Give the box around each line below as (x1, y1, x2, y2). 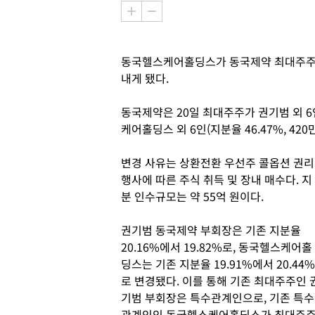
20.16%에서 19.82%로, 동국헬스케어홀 (121, 238, 312, 255)
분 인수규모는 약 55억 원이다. (121, 188, 264, 205)
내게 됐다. (121, 70, 169, 86)
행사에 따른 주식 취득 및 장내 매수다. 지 (121, 171, 312, 188)
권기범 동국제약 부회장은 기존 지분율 (121, 221, 301, 238)
